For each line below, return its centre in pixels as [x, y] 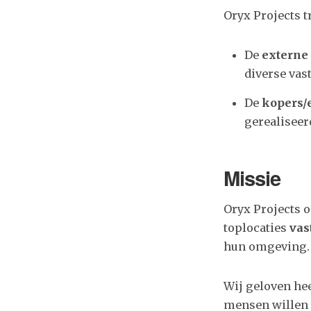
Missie [252, 178]
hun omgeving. [267, 246]
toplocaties [257, 228]
